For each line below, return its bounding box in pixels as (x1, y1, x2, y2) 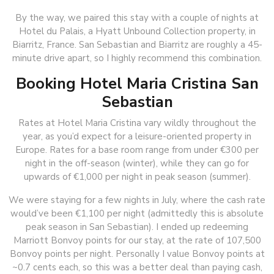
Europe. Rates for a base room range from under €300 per (15, 143, 259, 156)
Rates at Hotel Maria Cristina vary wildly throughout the (18, 116, 256, 129)
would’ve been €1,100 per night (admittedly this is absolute (10, 207, 264, 220)
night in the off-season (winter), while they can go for (25, 157, 249, 169)
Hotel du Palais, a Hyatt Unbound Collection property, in (18, 24, 256, 37)
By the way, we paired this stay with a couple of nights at (15, 11, 259, 24)
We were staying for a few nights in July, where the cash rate (9, 193, 265, 206)
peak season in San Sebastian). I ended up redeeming (26, 220, 248, 233)
